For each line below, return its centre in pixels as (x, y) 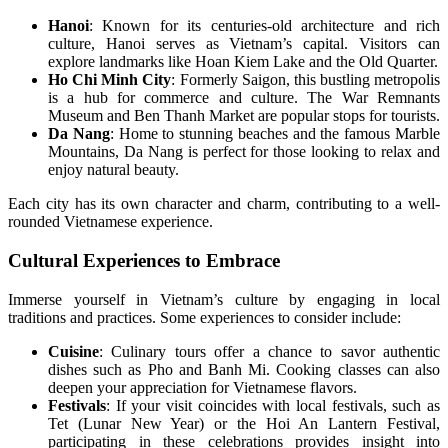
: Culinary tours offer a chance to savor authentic (269, 351)
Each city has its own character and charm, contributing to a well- (224, 204)
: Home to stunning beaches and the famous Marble (275, 134)
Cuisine (73, 351)
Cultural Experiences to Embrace (144, 261)
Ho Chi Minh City (110, 80)
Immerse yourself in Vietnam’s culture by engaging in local (224, 299)
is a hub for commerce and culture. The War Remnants (244, 98)
